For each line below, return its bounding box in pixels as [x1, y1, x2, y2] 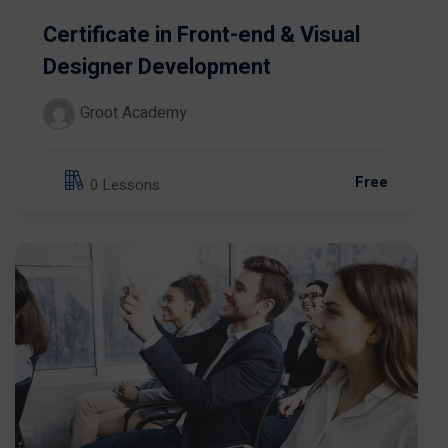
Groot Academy [80, 100, 187, 125]
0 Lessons [90, 174, 160, 197]
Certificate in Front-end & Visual [43, 18, 360, 51]
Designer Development [43, 50, 271, 83]
